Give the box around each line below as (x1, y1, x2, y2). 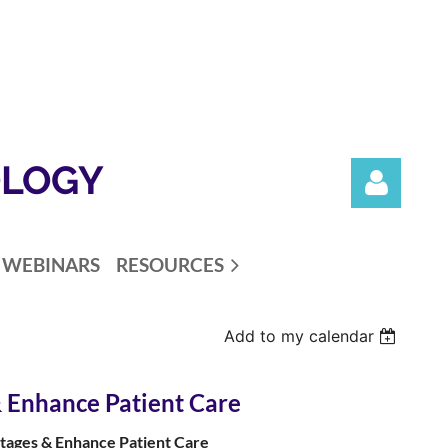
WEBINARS (2, 253, 100, 276)
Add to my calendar (224, 326, 375, 346)
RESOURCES (116, 253, 224, 276)
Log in (360, 348, 401, 367)
